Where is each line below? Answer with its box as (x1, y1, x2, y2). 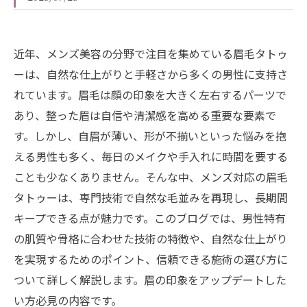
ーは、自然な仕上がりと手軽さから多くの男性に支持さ (14, 66, 288, 82)
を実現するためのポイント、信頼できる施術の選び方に (14, 251, 288, 267)
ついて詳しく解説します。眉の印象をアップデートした (14, 271, 286, 288)
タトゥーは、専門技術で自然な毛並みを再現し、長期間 (14, 189, 288, 206)
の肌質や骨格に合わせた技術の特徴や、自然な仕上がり (14, 230, 288, 247)
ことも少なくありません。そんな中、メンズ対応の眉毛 (14, 169, 288, 185)
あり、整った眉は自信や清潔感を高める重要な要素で (14, 107, 276, 123)
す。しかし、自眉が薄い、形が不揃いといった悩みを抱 (14, 127, 286, 144)
